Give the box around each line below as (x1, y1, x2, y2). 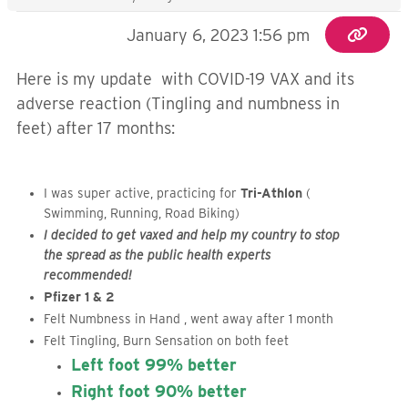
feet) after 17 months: (16, 118, 175, 138)
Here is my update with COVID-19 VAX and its (16, 69, 354, 88)
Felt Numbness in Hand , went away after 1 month (44, 311, 333, 326)
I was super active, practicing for (44, 186, 237, 200)
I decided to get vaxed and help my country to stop (44, 228, 340, 242)
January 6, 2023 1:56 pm (127, 25, 311, 45)
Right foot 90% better (71, 382, 247, 401)
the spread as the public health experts (44, 248, 270, 262)
